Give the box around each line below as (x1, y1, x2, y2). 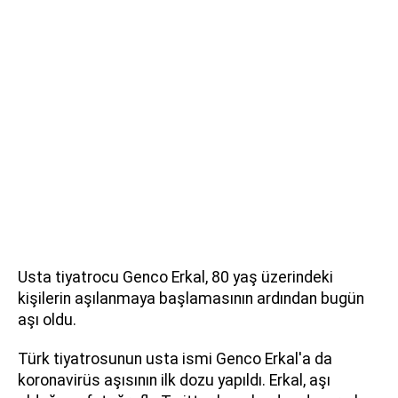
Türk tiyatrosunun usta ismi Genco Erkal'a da (18, 349, 332, 368)
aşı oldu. (18, 310, 76, 329)
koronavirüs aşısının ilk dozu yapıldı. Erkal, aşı (18, 370, 330, 389)
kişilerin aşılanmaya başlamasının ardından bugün (18, 289, 364, 307)
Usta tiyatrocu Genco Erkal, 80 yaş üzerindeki (18, 267, 333, 286)
